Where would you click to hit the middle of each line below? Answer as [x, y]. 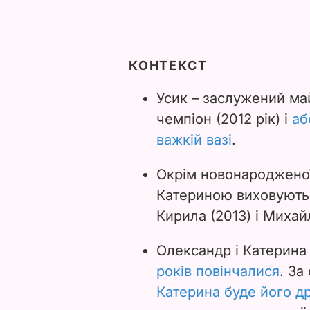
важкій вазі [194, 139]
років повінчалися [218, 271]
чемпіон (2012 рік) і [222, 119]
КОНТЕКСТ [168, 65]
